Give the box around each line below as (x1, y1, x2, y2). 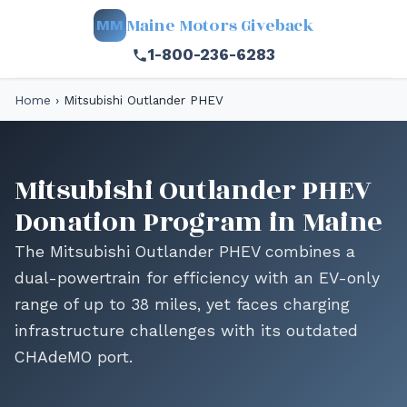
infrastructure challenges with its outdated (15, 322, 358, 340)
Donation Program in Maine (15, 202, 382, 243)
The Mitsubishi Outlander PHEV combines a (15, 243, 355, 261)
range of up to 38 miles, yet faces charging (15, 295, 350, 313)
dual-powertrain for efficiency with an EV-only (15, 269, 380, 287)
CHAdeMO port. (15, 348, 133, 366)
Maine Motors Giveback (126, 13, 313, 38)
